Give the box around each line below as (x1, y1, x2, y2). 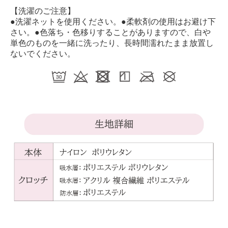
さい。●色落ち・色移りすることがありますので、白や (10, 27, 211, 37)
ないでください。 (10, 49, 75, 58)
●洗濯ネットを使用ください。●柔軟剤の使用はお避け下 (10, 17, 216, 26)
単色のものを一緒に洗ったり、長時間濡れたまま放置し (10, 38, 214, 47)
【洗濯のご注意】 (10, 6, 75, 15)
